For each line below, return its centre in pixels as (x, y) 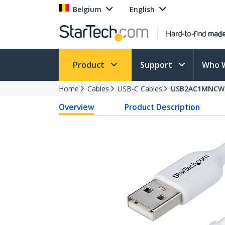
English (142, 9)
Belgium (87, 9)
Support (157, 65)
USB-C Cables (140, 89)
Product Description (162, 107)
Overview (77, 107)
